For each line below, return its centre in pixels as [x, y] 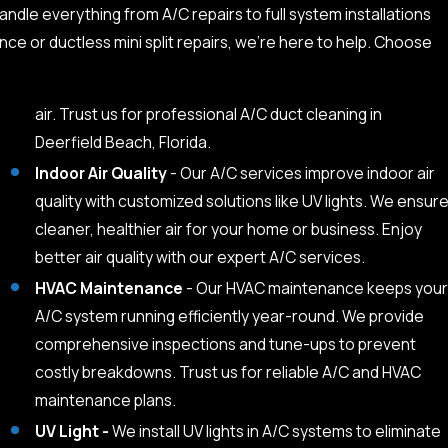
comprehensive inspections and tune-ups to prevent [225, 343]
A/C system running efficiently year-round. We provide [229, 315]
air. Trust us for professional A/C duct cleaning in [208, 113]
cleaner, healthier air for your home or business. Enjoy [228, 228]
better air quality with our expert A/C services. [199, 256]
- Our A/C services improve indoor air [302, 172]
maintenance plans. [105, 399]
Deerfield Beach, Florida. [122, 141]
